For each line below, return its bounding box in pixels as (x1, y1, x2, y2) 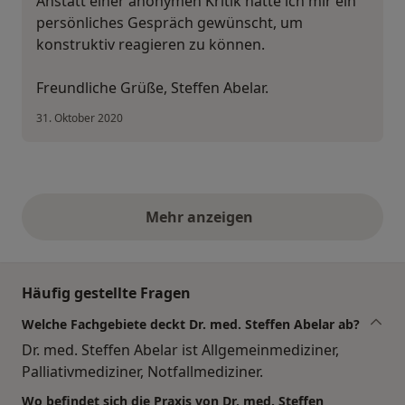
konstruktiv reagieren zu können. (36, 33, 265, 54)
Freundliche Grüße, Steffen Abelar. (36, 77, 268, 98)
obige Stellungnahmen (201, 216, 367, 237)
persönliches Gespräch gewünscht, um (36, 12, 303, 33)
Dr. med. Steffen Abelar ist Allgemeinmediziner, (22, 339, 339, 360)
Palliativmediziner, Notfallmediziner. (22, 361, 263, 381)
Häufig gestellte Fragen (22, 282, 191, 303)
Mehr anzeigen (145, 206, 260, 227)
